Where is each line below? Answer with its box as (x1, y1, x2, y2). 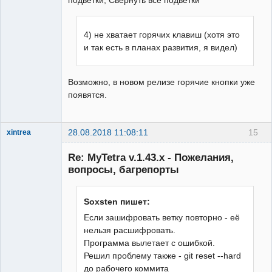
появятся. (68, 90, 107, 100)
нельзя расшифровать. (84, 225, 176, 235)
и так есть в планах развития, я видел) (84, 42, 238, 52)
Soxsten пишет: (84, 196, 151, 206)
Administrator (7, 138, 50, 148)
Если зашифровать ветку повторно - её (84, 212, 240, 222)
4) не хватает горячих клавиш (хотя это (84, 29, 240, 39)
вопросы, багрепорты (68, 163, 179, 176)
